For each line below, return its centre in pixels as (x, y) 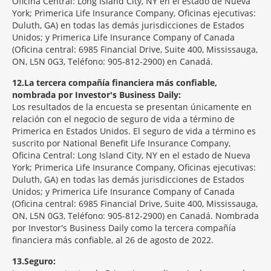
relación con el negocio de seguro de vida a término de (123, 119)
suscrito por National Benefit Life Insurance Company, (121, 143)
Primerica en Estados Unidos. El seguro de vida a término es (134, 131)
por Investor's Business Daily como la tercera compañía (124, 228)
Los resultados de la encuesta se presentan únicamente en (132, 107)
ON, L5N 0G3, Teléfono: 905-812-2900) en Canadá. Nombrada (135, 216)
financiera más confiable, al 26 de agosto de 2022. (113, 240)
